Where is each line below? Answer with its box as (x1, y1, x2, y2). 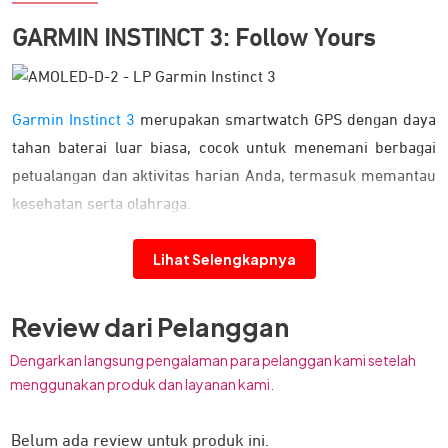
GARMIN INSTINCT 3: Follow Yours (12, 25, 375, 51)
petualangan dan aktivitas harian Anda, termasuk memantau (12, 168, 436, 185)
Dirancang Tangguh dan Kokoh (12, 232, 297, 255)
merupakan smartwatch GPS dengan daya (135, 112, 436, 129)
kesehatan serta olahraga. (12, 196, 191, 213)
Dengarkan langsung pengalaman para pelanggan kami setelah (10, 350, 416, 369)
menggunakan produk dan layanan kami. (10, 374, 274, 393)
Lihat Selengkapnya (152, 249, 296, 268)
